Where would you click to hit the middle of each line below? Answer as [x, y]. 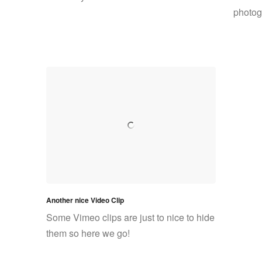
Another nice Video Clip [85, 200]
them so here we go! [88, 233]
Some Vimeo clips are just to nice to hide [130, 217]
